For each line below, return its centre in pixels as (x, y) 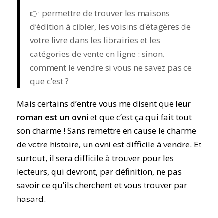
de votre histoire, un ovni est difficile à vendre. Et (109, 145)
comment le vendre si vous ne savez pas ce (110, 67)
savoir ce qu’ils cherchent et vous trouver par (102, 185)
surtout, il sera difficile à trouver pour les (95, 158)
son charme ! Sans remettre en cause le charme (106, 131)
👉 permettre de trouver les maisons (100, 13)
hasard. (31, 199)
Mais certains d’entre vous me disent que (96, 104)
